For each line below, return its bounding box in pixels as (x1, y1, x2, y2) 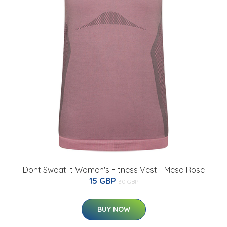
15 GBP (89, 176, 118, 186)
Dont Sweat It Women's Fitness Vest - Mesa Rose (22, 165, 205, 175)
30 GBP (118, 178, 138, 186)
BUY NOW (97, 205, 130, 214)
